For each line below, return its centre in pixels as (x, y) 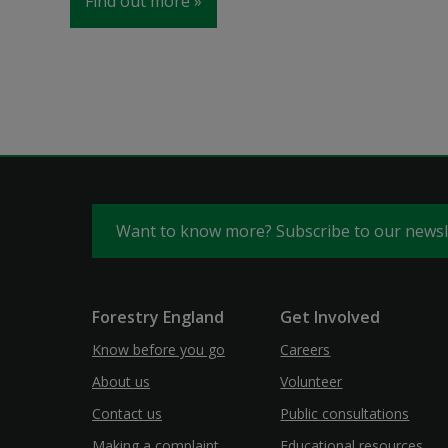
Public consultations (345, 413)
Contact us (127, 413)
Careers (305, 349)
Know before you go (158, 349)
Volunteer (311, 381)
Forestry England (158, 317)
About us (121, 381)
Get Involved (330, 317)
